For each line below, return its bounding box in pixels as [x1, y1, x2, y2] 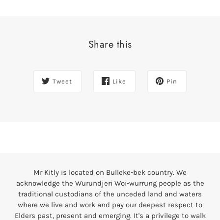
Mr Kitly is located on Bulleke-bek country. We [33, 168, 187, 177]
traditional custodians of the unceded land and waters [18, 190, 202, 199]
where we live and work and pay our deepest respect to [18, 200, 202, 210]
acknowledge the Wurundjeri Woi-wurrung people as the [16, 179, 204, 188]
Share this [88, 37, 132, 52]
